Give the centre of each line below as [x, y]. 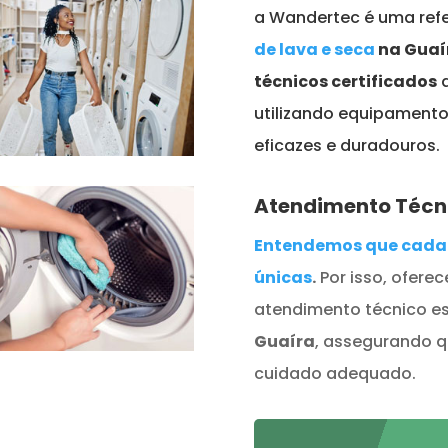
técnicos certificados [345, 82]
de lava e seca [314, 50]
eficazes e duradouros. [346, 146]
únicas [282, 277]
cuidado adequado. [334, 373]
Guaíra [284, 341]
